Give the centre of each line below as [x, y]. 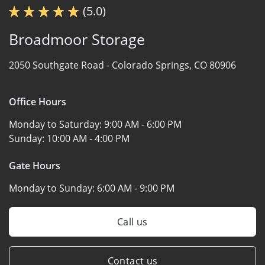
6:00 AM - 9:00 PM [136, 188]
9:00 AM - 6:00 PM [143, 124]
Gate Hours [35, 165]
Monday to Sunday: [53, 188]
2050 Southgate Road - [60, 65]
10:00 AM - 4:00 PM [88, 138]
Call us [132, 222]
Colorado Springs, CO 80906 [174, 65]
